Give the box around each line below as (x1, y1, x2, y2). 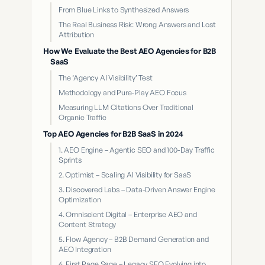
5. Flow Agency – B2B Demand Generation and (59, 234, 209, 244)
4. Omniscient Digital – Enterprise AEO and (59, 209, 197, 219)
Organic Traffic (59, 112, 106, 122)
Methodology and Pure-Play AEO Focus (59, 88, 186, 97)
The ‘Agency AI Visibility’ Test (59, 73, 153, 82)
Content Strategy (59, 219, 117, 229)
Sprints (59, 155, 82, 164)
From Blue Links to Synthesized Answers (59, 5, 189, 14)
